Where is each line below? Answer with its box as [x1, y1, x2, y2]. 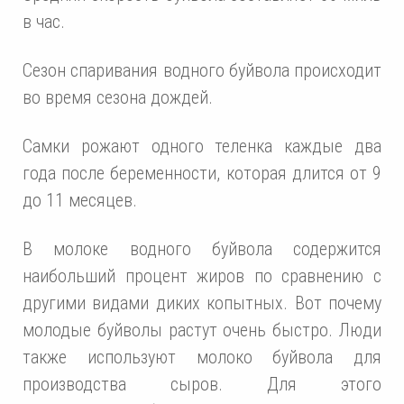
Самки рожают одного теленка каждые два [23, 135, 381, 158]
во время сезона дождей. [23, 87, 213, 109]
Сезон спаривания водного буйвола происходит [23, 60, 381, 82]
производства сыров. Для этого [23, 373, 381, 396]
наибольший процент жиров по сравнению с [23, 265, 381, 288]
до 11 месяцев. [23, 189, 137, 212]
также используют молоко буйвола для [23, 346, 381, 369]
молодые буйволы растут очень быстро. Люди [23, 319, 381, 342]
